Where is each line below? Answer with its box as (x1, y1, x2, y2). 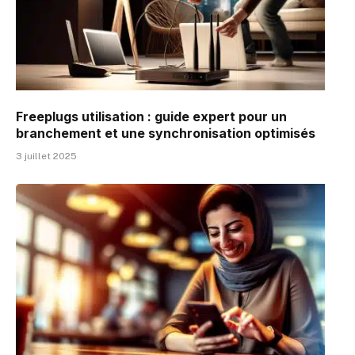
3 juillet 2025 (16, 150, 77, 162)
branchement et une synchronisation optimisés (16, 124, 315, 141)
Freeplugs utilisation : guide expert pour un (16, 108, 287, 124)
